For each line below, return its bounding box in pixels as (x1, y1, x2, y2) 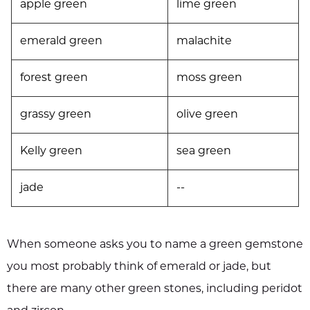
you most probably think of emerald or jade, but (7, 261, 271, 273)
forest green (20, 72, 88, 84)
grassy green (20, 109, 91, 120)
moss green (176, 72, 242, 84)
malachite (176, 35, 232, 47)
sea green (176, 145, 231, 157)
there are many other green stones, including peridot (7, 283, 302, 295)
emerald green (20, 35, 102, 47)
